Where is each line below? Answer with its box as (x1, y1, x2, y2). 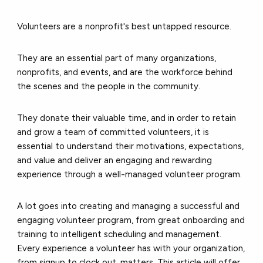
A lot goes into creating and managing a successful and (17, 200, 240, 211)
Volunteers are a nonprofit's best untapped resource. (17, 21, 232, 32)
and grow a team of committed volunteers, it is (17, 126, 210, 137)
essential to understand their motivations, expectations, (17, 140, 244, 151)
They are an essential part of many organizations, (17, 52, 217, 63)
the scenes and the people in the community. (17, 80, 201, 92)
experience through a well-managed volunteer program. (17, 168, 245, 180)
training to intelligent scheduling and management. (17, 228, 222, 240)
